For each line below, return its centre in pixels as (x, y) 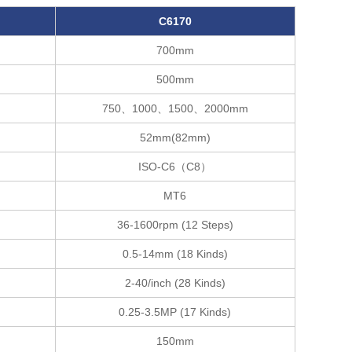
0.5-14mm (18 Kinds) (175, 254)
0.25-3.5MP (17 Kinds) (175, 312)
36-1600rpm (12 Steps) (175, 225)
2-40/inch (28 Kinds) (175, 283)
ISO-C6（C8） (175, 167)
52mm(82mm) (175, 137)
